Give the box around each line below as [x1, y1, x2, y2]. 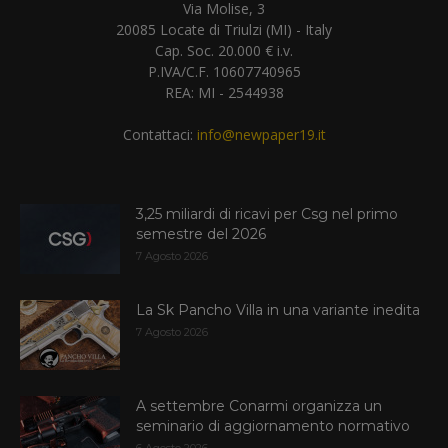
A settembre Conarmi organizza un [136, 396, 382, 415]
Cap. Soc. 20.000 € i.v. [155, 40, 293, 60]
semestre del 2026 [136, 224, 266, 243]
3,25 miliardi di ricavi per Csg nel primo [136, 204, 398, 223]
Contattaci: [122, 124, 197, 144]
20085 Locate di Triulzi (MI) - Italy [116, 19, 332, 39]
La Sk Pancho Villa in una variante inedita [136, 300, 420, 319]
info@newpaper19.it [196, 124, 326, 144]
